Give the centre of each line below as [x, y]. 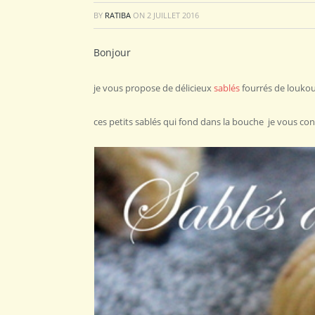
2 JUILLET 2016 [173, 15]
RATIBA [118, 15]
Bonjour [112, 52]
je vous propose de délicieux [154, 88]
